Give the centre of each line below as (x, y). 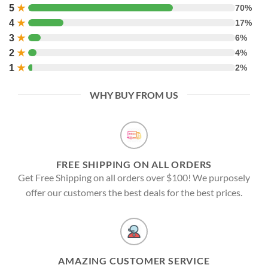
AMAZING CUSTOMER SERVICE (134, 260)
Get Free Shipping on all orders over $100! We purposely (134, 177)
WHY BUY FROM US (134, 95)
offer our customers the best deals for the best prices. (134, 192)
